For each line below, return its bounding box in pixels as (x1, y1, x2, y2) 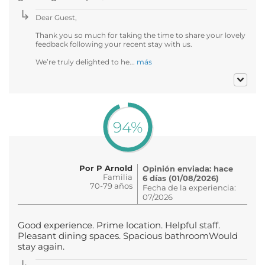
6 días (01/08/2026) (143, 173, 219, 183)
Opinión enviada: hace (143, 163, 233, 173)
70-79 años (90, 180, 132, 190)
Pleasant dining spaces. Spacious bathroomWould (18, 230, 238, 241)
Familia (103, 172, 132, 182)
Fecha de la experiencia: (143, 182, 236, 192)
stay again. (18, 241, 64, 252)
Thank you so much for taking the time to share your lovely (35, 30, 245, 40)
